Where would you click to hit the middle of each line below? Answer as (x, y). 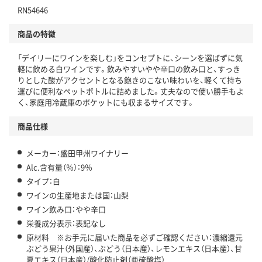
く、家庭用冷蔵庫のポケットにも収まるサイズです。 (106, 102)
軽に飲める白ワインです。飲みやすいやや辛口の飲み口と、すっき (129, 69)
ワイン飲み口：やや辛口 (66, 209)
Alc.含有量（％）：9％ (59, 167)
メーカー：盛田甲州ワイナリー (77, 153)
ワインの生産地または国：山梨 (77, 195)
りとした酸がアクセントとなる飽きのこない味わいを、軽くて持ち (130, 80)
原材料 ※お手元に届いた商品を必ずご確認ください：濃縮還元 (135, 237)
